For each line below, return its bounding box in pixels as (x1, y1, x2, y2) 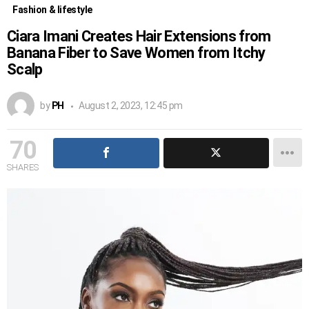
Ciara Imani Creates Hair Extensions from (7, 27, 271, 45)
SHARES (7, 161, 39, 172)
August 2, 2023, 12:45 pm (78, 99, 183, 111)
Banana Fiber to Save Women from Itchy (7, 43, 266, 61)
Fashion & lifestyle (12, 3, 93, 15)
